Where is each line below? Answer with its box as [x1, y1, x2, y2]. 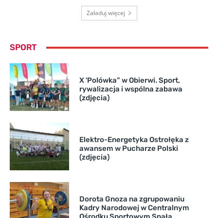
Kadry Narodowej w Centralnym [79, 203, 189, 213]
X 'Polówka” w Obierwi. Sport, [79, 76, 180, 85]
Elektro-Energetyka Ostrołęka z [79, 135, 189, 145]
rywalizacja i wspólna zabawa [79, 85, 182, 94]
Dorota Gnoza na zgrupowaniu [79, 195, 184, 204]
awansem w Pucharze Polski [79, 144, 178, 153]
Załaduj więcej [86, 9, 125, 18]
